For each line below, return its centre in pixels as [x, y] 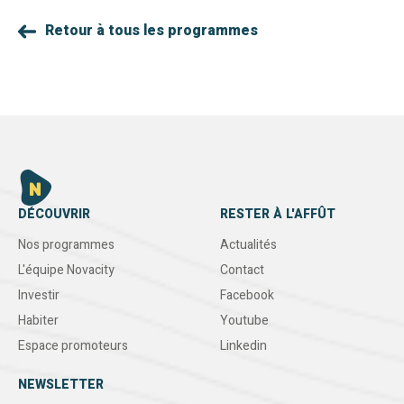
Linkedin [243, 346]
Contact [242, 271]
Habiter [38, 321]
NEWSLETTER [61, 385]
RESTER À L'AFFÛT [278, 215]
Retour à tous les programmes [151, 31]
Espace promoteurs [73, 346]
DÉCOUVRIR [54, 215]
